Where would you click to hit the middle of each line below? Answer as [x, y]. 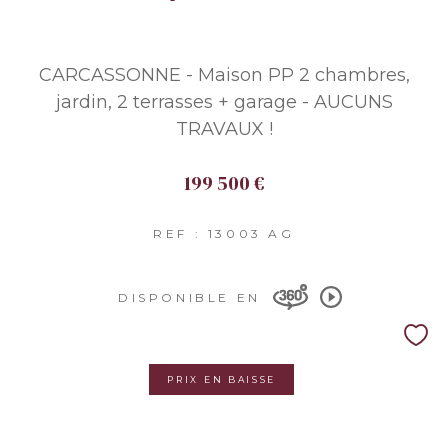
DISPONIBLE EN [189, 297]
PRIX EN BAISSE [222, 379]
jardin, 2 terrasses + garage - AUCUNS [224, 101]
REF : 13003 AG [224, 233]
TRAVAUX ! [224, 128]
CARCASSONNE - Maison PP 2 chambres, [224, 74]
